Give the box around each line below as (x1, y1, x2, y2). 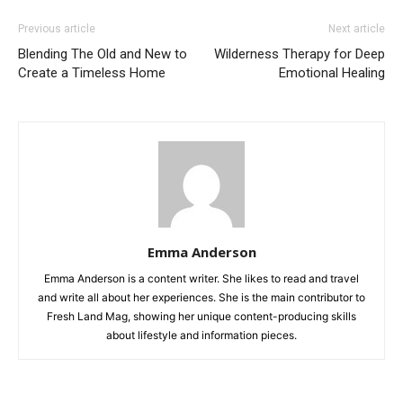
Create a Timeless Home (18, 64, 166, 81)
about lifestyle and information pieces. (106, 327, 297, 342)
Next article (328, 22, 385, 35)
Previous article (18, 22, 95, 35)
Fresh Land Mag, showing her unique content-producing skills (47, 309, 356, 323)
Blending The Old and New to (18, 45, 187, 62)
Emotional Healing (279, 64, 385, 81)
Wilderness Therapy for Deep (214, 45, 385, 62)
